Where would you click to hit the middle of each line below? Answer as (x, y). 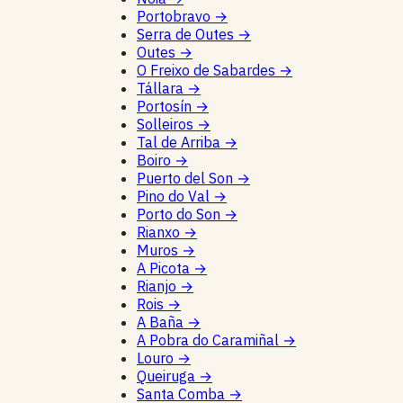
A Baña (162, 322)
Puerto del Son (187, 178)
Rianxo (160, 232)
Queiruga (168, 376)
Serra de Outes (187, 34)
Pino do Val (175, 196)
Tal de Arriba (180, 142)
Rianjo (158, 286)
